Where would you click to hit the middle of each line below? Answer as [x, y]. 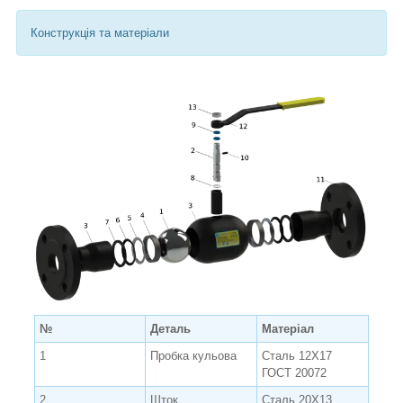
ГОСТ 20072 [294, 372]
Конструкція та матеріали [100, 33]
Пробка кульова [193, 355]
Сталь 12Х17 [297, 355]
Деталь [170, 328]
